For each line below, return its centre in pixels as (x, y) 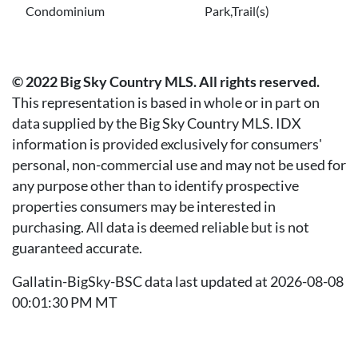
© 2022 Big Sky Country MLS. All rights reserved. (166, 82)
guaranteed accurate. (77, 248)
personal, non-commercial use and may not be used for (179, 165)
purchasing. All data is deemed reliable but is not (161, 227)
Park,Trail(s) (237, 11)
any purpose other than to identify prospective (155, 186)
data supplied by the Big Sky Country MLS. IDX (157, 123)
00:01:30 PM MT (65, 302)
